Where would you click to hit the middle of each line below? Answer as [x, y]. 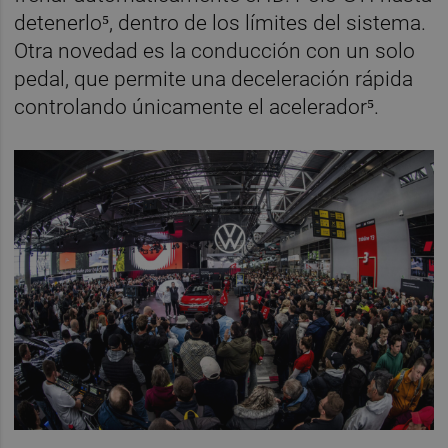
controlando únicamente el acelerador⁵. [197, 106]
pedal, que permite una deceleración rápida [214, 78]
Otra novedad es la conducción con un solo [215, 50]
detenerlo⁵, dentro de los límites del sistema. [220, 22]
